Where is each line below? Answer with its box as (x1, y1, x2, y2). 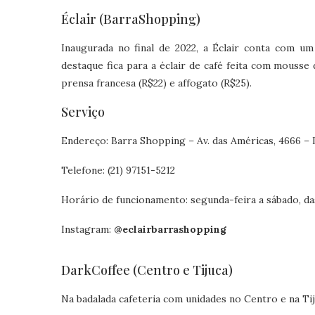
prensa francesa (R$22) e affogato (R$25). (61, 77, 252, 89)
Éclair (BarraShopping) (61, 11, 200, 27)
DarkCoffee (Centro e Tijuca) (61, 262, 233, 278)
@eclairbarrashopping (114, 223, 226, 236)
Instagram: (61, 223, 114, 236)
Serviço (61, 103, 105, 120)
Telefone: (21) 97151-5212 (61, 164, 175, 176)
